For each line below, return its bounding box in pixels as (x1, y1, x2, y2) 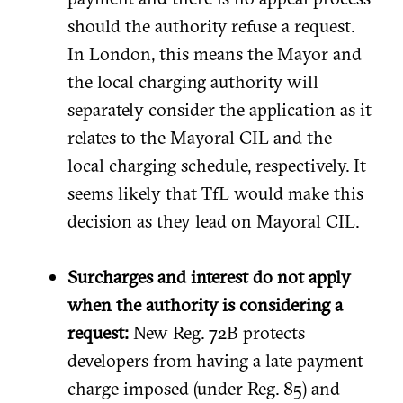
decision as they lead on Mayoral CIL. (67, 209, 359, 232)
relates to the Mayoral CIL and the (67, 125, 332, 148)
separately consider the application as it (67, 97, 372, 121)
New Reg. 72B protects (129, 320, 305, 344)
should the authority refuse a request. (67, 13, 354, 37)
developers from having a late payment (67, 348, 363, 372)
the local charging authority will (67, 69, 318, 93)
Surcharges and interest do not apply (67, 264, 351, 288)
